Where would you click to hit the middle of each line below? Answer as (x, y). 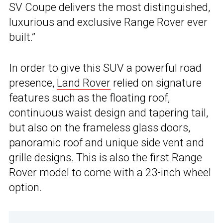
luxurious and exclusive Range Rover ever (108, 22)
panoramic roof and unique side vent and (107, 143)
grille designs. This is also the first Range (106, 158)
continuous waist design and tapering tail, (109, 113)
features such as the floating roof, (89, 98)
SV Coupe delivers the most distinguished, (110, 7)
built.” (22, 37)
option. (25, 188)
